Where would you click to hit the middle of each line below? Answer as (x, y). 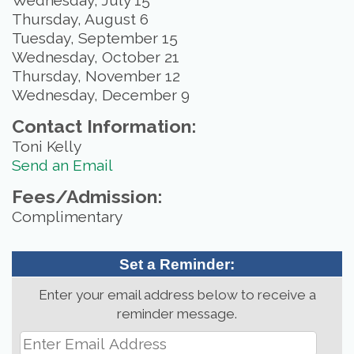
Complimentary (67, 217)
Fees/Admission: (87, 196)
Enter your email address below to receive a (177, 295)
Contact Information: (104, 126)
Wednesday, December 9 (101, 95)
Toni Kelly (47, 146)
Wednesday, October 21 (96, 57)
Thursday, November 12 (96, 76)
